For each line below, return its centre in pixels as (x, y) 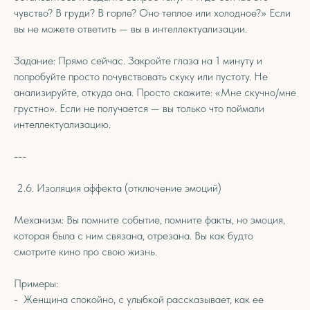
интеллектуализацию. (62, 124)
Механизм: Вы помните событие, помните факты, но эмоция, (149, 220)
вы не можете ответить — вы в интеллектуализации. (130, 29)
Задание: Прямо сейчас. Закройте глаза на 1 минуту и (138, 61)
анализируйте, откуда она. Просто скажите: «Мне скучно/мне (155, 92)
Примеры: (36, 283)
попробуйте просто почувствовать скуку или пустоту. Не (141, 76)
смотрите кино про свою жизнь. (85, 252)
